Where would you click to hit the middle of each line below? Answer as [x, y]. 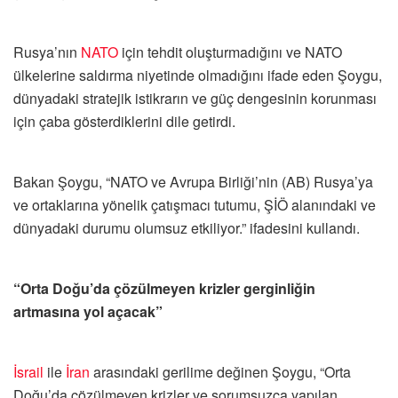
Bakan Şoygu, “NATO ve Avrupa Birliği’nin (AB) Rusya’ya [193, 181]
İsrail [28, 371]
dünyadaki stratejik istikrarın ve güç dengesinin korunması [195, 98]
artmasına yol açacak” [88, 311]
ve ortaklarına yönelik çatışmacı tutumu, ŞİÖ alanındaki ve [195, 204]
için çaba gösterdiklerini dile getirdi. [124, 121]
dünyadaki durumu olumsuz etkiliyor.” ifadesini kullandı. [187, 227]
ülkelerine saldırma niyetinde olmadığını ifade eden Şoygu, [198, 75]
